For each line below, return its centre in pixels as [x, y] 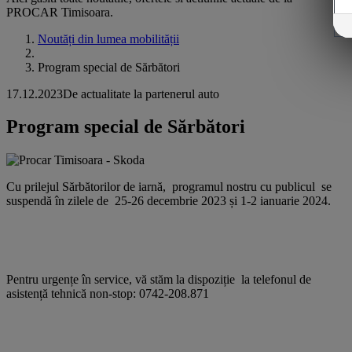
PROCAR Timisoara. [60, 12]
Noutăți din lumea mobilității [108, 38]
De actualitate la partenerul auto [141, 93]
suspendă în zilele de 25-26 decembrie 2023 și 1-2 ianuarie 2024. [169, 201]
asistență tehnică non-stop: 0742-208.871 [108, 294]
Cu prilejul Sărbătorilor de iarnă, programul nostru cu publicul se [169, 187]
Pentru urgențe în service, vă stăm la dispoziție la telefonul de [159, 280]
